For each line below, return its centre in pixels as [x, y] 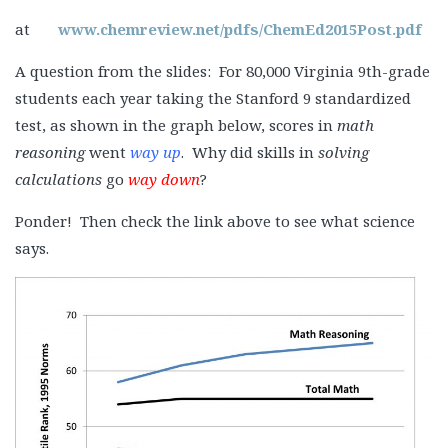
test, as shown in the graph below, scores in [176, 125]
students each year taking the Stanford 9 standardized [213, 98]
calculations [58, 179]
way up [155, 152]
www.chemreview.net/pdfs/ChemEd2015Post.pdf [238, 29]
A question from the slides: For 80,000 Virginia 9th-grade [222, 71]
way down [164, 179]
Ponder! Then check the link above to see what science [215, 221]
